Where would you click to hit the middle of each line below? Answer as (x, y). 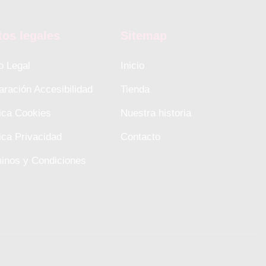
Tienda (135, 90)
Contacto (140, 137)
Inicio (132, 66)
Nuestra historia (156, 113)
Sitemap (143, 36)
